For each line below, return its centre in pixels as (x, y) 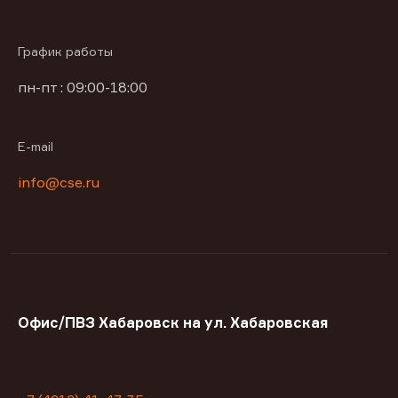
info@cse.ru (59, 183)
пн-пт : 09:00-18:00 (83, 88)
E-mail (36, 147)
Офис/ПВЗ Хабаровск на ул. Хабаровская (173, 323)
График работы (65, 52)
